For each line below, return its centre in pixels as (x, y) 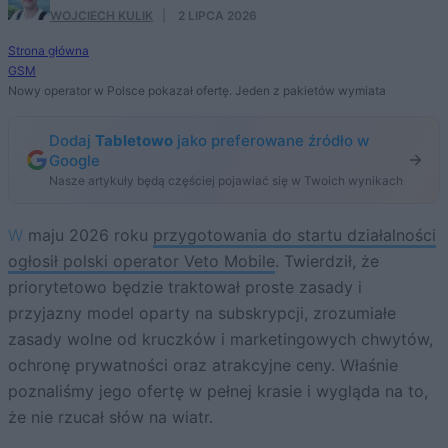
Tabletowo (134, 141)
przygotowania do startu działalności (294, 235)
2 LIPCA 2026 (217, 16)
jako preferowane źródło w (271, 141)
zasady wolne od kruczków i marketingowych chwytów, (220, 339)
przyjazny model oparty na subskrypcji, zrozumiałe (202, 313)
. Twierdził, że (327, 261)
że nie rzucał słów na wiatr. (110, 417)
